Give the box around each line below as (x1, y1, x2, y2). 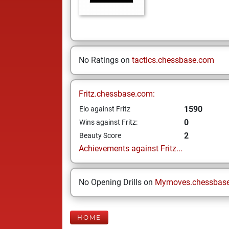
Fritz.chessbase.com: (79, 89, 155, 99)
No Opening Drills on (79, 177, 155, 187)
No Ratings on (79, 55, 132, 65)
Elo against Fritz (79, 105, 130, 113)
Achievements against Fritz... (79, 144, 182, 153)
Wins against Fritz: (79, 118, 138, 126)
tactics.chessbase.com (132, 55, 214, 65)
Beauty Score (79, 131, 121, 140)
